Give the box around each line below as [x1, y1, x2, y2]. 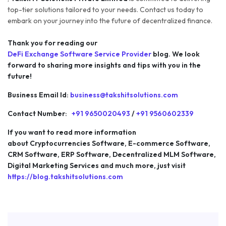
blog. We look [153, 49, 200, 59]
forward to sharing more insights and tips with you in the [8, 60, 201, 70]
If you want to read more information [8, 127, 136, 137]
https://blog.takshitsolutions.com [8, 172, 123, 181]
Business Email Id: [8, 90, 69, 99]
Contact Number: [8, 108, 72, 118]
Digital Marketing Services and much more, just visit [8, 160, 187, 170]
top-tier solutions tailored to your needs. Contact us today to [8, 5, 203, 14]
